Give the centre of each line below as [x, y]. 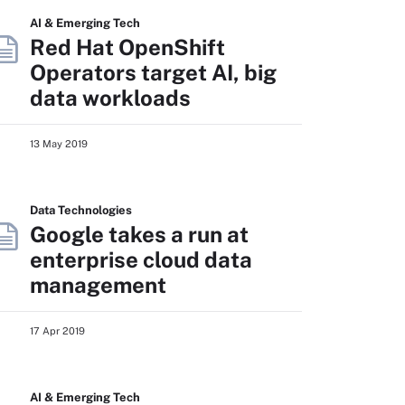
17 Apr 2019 [57, 331]
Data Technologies [81, 210]
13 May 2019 [59, 144]
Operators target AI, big [153, 72]
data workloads [110, 98]
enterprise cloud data [141, 259]
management [98, 285]
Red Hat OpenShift [127, 47]
